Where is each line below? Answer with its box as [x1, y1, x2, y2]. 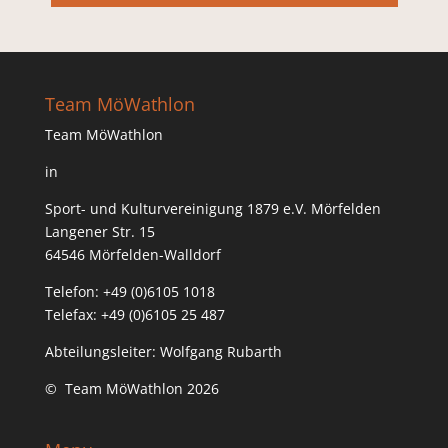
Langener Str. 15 [44, 221, 155, 241]
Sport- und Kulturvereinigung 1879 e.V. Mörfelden [44, 198, 381, 218]
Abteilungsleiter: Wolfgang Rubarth [44, 341, 282, 361]
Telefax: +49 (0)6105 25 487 [44, 304, 225, 324]
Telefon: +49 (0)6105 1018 [44, 281, 215, 301]
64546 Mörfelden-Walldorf [44, 244, 221, 264]
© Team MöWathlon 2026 [44, 378, 219, 398]
